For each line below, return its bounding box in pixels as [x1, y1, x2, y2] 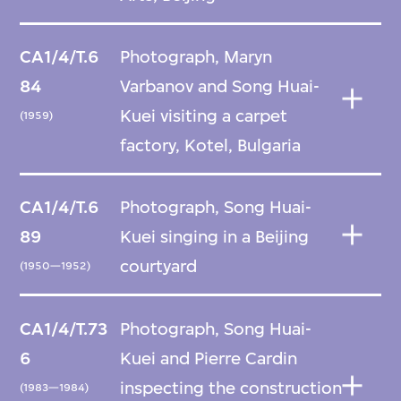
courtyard [120, 256, 198, 277]
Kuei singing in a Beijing [120, 226, 310, 248]
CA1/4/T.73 [20, 318, 108, 339]
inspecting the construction [120, 377, 343, 398]
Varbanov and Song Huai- [120, 76, 320, 98]
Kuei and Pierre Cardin [120, 347, 298, 369]
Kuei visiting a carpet [120, 106, 288, 127]
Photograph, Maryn [120, 47, 273, 68]
